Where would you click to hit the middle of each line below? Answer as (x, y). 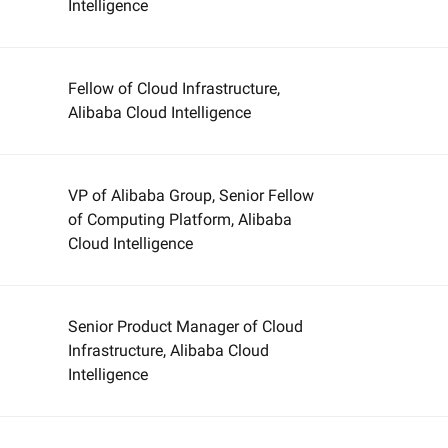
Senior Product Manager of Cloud (186, 326)
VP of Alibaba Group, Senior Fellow (191, 195)
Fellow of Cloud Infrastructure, (174, 88)
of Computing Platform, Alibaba (180, 219)
